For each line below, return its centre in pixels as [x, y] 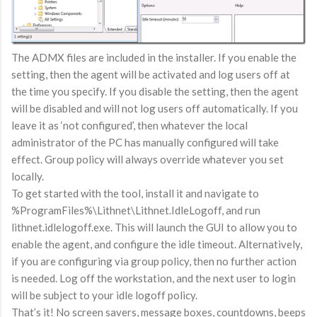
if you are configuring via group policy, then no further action [154, 261]
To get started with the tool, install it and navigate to [135, 193]
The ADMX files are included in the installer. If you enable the [154, 57]
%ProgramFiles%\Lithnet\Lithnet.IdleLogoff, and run [136, 210]
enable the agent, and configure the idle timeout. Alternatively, [157, 244]
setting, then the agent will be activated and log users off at [151, 74]
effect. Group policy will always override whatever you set [148, 159]
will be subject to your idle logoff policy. [104, 295]
